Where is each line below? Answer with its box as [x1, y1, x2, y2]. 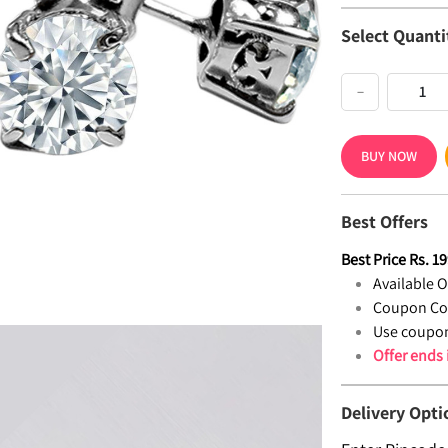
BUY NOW [361, 147, 418, 165]
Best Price [341, 249, 407, 270]
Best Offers [341, 210, 429, 233]
